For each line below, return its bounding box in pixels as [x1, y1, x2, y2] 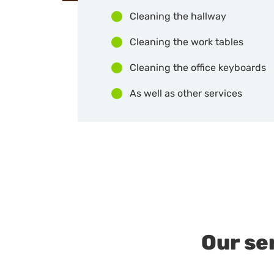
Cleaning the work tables [130, 36, 243, 48]
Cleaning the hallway [130, 10, 226, 22]
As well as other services [130, 87, 242, 99]
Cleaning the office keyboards [130, 62, 266, 73]
